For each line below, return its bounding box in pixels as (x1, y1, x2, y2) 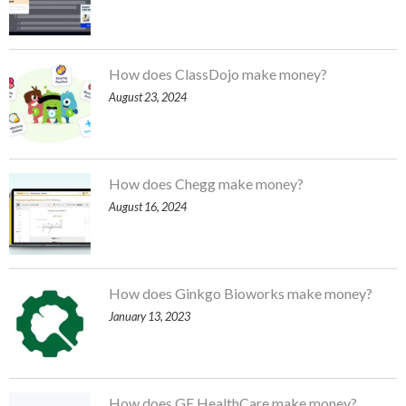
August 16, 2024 (109, 199, 187, 214)
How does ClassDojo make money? (109, 65, 327, 82)
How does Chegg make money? (109, 175, 304, 192)
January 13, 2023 (109, 309, 190, 324)
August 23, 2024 (109, 90, 187, 104)
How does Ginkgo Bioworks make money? (109, 285, 372, 302)
